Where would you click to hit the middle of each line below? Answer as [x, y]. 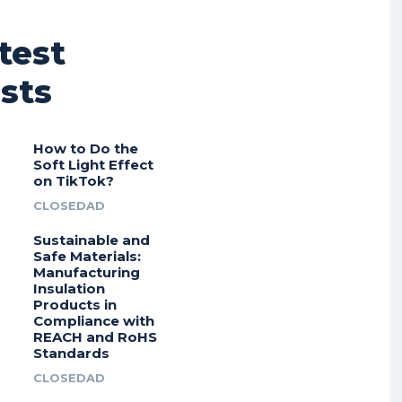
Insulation [69, 289]
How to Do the [85, 149]
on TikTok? [73, 181]
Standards [71, 354]
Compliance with [93, 321]
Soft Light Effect [93, 165]
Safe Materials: [87, 257]
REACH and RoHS [95, 337]
